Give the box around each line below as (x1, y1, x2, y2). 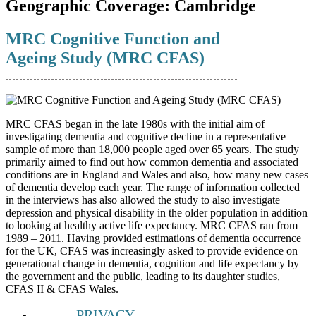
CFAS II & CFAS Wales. (6, 282, 119, 295)
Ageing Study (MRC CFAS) (6, 48, 205, 67)
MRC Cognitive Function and (6, 29, 220, 48)
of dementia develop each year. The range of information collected (6, 181, 300, 193)
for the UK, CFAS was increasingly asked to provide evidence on (6, 244, 298, 257)
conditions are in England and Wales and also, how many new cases (6, 168, 308, 181)
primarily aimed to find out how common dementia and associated (6, 155, 298, 168)
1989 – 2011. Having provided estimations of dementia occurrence (6, 231, 301, 244)
